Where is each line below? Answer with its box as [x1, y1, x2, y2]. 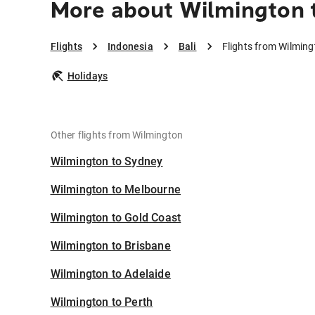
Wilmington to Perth [50, 295, 153, 309]
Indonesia [107, 41, 153, 53]
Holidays [67, 70, 108, 82]
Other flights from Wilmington [50, 129, 184, 141]
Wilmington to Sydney [50, 155, 163, 169]
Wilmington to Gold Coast [50, 211, 181, 225]
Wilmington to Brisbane [50, 239, 171, 253]
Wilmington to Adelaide [50, 267, 171, 281]
